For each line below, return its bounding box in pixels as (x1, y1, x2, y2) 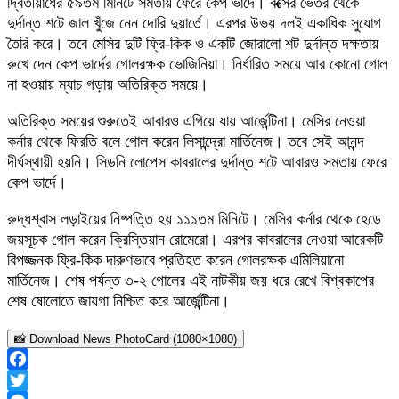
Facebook (7, 371, 69, 390)
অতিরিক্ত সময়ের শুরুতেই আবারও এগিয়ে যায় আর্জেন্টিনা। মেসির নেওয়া (7, 112, 365, 131)
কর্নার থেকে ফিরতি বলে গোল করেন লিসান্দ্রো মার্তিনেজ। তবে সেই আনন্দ (7, 133, 364, 151)
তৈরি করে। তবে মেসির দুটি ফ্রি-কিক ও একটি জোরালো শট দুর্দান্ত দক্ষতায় (7, 35, 379, 53)
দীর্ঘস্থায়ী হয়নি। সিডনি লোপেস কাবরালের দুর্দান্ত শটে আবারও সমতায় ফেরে (7, 153, 387, 172)
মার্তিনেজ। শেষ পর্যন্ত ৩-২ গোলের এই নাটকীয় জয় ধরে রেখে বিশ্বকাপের (7, 272, 374, 290)
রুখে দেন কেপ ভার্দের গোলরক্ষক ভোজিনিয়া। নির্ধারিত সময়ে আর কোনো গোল (7, 55, 387, 74)
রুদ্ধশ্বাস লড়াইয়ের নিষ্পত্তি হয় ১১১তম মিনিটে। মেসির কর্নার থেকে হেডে (7, 210, 381, 229)
